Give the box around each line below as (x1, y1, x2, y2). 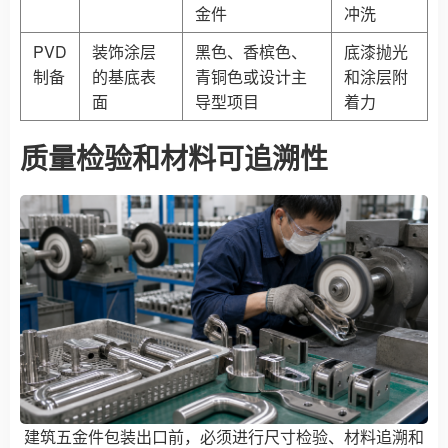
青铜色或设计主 (195, 64, 307, 88)
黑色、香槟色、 (195, 39, 307, 63)
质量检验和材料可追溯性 (20, 136, 328, 178)
